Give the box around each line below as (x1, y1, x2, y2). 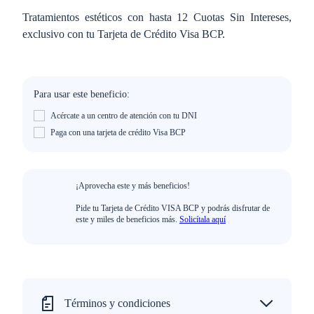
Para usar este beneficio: (34, 89, 130, 100)
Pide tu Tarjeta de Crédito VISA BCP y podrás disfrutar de (76, 203, 270, 213)
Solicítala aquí (179, 214, 226, 224)
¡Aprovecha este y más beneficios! (76, 181, 190, 191)
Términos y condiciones (64, 297, 170, 309)
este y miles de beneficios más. (76, 214, 179, 224)
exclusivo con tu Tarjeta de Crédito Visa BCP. (22, 28, 225, 40)
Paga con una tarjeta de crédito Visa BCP (50, 128, 186, 137)
